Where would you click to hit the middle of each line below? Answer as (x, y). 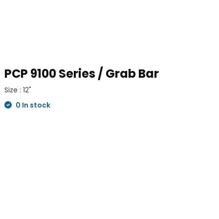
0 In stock (33, 105)
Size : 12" (18, 90)
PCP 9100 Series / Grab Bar (82, 73)
